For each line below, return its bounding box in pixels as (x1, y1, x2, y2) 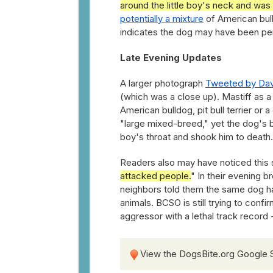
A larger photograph (120, 77, 205, 89)
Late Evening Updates (120, 52, 222, 63)
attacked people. (120, 170, 191, 182)
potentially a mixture (120, 13, 204, 24)
